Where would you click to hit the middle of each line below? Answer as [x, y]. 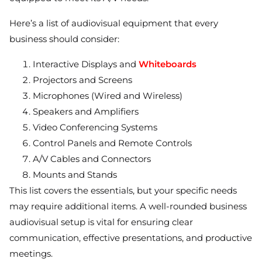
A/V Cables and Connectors [92, 159]
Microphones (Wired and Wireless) [108, 96]
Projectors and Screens [82, 80]
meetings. [31, 254]
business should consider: [64, 39]
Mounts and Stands [75, 175]
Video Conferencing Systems [95, 127]
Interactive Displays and [86, 64]
